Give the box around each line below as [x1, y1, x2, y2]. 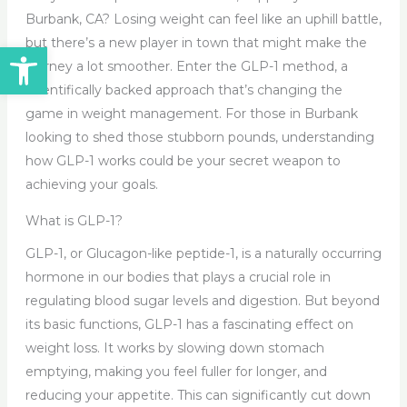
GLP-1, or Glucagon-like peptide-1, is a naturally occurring [25, 244, 382, 262]
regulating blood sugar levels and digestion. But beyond [25, 292, 380, 309]
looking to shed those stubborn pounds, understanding [25, 128, 374, 145]
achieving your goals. [25, 175, 158, 193]
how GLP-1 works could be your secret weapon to [25, 152, 341, 169]
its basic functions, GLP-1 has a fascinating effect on [25, 315, 353, 333]
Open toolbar [8, 37, 110, 73]
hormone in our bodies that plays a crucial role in [25, 268, 331, 285]
